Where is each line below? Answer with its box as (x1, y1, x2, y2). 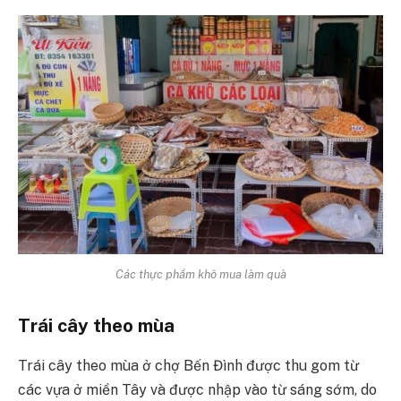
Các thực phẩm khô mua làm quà (115, 267, 286, 282)
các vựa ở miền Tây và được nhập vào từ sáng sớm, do (18, 380, 377, 398)
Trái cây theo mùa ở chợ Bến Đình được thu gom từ (18, 356, 359, 374)
